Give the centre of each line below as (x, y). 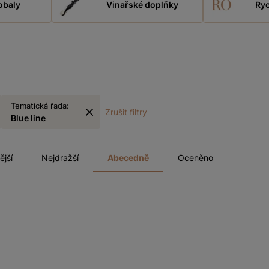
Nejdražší (60, 158)
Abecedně (128, 158)
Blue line (28, 118)
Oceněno (195, 158)
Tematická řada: (40, 106)
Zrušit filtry (126, 112)
